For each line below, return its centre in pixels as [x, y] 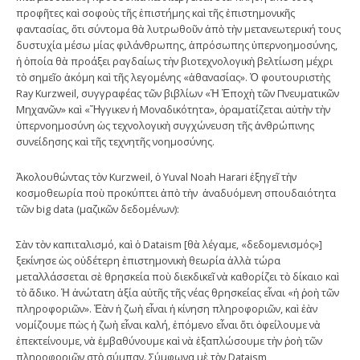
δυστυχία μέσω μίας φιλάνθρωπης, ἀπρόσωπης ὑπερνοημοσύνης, [177, 45]
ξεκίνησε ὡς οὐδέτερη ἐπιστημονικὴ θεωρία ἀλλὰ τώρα [148, 260]
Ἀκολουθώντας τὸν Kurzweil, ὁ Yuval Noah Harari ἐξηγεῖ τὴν [156, 176]
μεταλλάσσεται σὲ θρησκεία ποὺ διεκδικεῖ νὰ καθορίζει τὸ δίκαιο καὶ [178, 276]
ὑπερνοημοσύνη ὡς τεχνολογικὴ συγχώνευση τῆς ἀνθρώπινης [165, 125]
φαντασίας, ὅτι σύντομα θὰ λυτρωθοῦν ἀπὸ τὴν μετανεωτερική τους [178, 29]
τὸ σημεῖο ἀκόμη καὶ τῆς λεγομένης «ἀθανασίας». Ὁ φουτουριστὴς [173, 77]
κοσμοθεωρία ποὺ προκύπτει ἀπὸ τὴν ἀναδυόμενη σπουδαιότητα [176, 192]
